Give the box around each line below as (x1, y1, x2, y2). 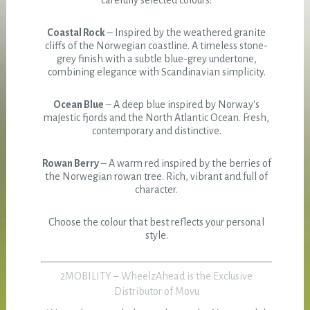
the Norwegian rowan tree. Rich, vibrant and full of (45, 171, 268, 183)
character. (135, 184, 179, 196)
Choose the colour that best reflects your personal (48, 217, 265, 228)
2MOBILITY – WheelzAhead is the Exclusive (60, 271, 253, 282)
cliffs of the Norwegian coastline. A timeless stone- (45, 40, 268, 52)
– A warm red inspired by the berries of (98, 158, 271, 170)
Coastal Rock (47, 27, 106, 39)
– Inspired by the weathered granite (105, 27, 266, 39)
